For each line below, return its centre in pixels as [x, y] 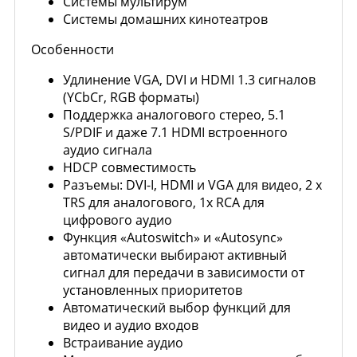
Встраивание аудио [123, 343]
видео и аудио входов [131, 325]
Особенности [73, 49]
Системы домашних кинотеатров [165, 19]
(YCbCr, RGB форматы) [131, 97]
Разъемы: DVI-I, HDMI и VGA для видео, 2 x [192, 185]
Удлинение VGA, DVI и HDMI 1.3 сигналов [189, 80]
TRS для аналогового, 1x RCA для [164, 202]
